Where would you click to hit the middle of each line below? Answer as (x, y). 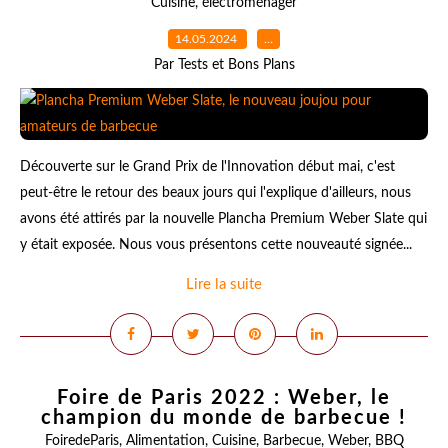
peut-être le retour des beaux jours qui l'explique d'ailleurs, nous (215, 193)
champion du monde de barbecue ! (224, 418)
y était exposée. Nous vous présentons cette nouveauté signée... (216, 245)
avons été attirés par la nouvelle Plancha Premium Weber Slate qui (223, 219)
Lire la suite (224, 284)
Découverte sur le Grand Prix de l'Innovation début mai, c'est (207, 167)
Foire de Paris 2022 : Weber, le (224, 398)
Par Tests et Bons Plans (224, 65)
